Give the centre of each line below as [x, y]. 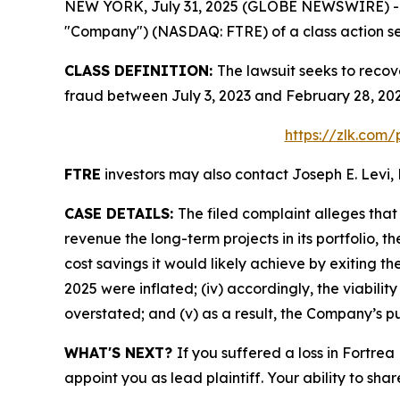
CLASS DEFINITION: [141, 71]
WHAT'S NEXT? [121, 353]
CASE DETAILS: [121, 214]
